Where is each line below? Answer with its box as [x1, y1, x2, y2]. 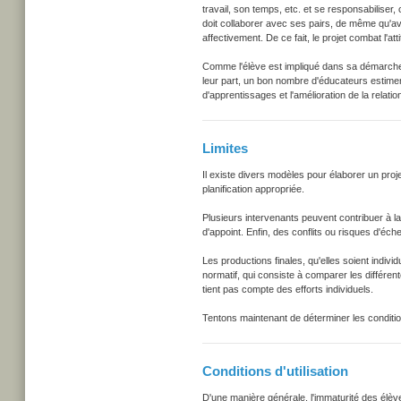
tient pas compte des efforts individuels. [202, 284, 373, 294]
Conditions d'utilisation [202, 363, 348, 379]
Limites [202, 141, 248, 156]
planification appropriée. [202, 183, 304, 194]
